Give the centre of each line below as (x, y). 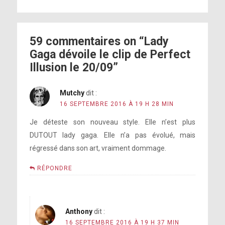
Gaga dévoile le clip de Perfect (110, 54)
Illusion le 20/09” (74, 68)
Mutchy (72, 93)
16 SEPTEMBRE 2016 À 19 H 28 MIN (117, 104)
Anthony (79, 211)
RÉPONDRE (54, 168)
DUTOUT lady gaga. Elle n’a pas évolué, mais (113, 135)
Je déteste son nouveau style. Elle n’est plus (113, 122)
